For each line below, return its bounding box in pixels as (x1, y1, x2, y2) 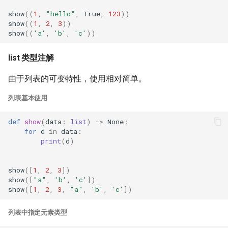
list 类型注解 (8, 53, 54, 63)
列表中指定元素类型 (8, 209, 67, 216)
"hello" (46, 9, 75, 18)
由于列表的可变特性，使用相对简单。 (8, 74, 147, 83)
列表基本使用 (8, 94, 48, 102)
